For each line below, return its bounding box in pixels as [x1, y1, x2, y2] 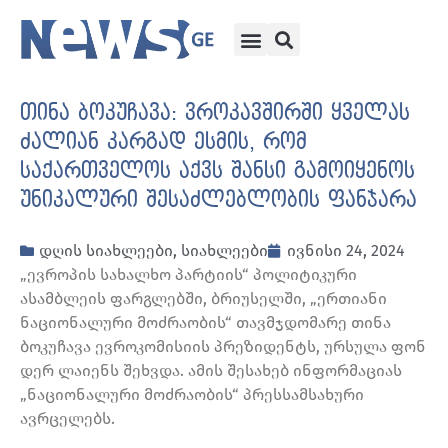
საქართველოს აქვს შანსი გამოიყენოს [20, 159, 415, 184]
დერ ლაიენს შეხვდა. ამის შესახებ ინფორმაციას [20, 361, 402, 381]
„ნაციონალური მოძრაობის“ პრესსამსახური [20, 385, 364, 405]
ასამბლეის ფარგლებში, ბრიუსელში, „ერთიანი [20, 289, 387, 309]
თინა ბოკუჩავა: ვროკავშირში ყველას [20, 101, 410, 126]
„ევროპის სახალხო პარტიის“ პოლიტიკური [20, 265, 357, 285]
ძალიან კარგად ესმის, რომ [20, 130, 307, 155]
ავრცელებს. [20, 409, 115, 429]
